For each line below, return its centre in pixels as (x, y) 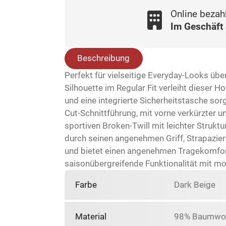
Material (91, 217)
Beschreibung (103, 58)
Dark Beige (195, 184)
